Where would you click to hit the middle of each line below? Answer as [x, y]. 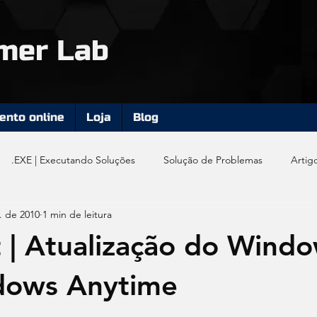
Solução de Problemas [213, 160]
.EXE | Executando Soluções [73, 160]
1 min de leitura [77, 214]
